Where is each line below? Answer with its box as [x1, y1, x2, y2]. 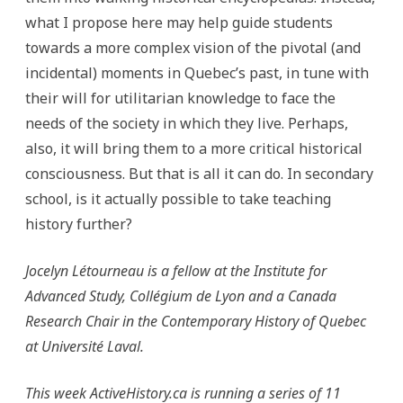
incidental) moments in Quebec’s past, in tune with [25, 63, 369, 83]
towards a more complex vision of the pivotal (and [25, 38, 361, 58]
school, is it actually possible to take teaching [25, 189, 331, 209]
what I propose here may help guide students [25, 13, 333, 32]
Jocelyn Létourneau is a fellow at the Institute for [25, 261, 327, 281]
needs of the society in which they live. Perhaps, [25, 113, 348, 133]
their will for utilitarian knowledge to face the [25, 88, 336, 108]
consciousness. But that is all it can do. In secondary [25, 164, 373, 184]
